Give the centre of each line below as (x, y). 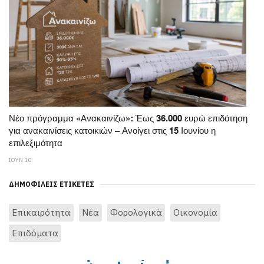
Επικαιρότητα (41, 213)
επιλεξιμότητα (36, 144)
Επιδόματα (35, 233)
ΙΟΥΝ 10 (20, 160)
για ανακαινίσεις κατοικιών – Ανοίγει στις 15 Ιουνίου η (112, 131)
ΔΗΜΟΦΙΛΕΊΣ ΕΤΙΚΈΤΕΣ (52, 184)
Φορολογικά (136, 213)
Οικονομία (195, 213)
